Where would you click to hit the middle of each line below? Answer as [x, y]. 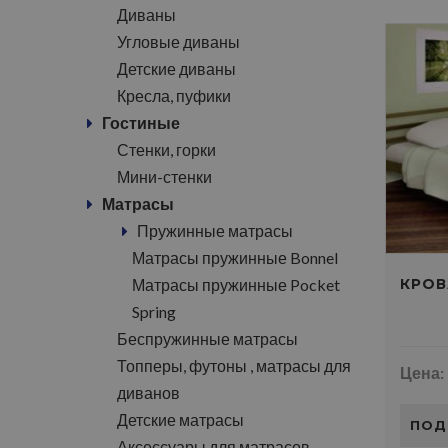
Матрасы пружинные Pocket [236, 284]
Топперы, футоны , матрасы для [234, 365]
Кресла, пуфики [174, 95]
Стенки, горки [166, 149]
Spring [154, 311]
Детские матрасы [180, 419]
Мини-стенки [164, 176]
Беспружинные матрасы [207, 338]
